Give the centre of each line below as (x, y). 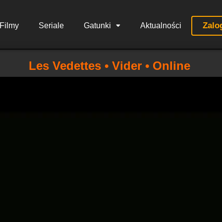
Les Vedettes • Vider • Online (110, 66)
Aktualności (161, 26)
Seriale (51, 26)
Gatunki (97, 26)
